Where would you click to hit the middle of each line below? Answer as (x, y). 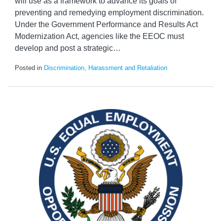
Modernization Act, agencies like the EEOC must (99, 36)
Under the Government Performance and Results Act (106, 24)
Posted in (29, 68)
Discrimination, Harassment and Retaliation (106, 68)
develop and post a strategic (64, 48)
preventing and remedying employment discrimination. (109, 13)
